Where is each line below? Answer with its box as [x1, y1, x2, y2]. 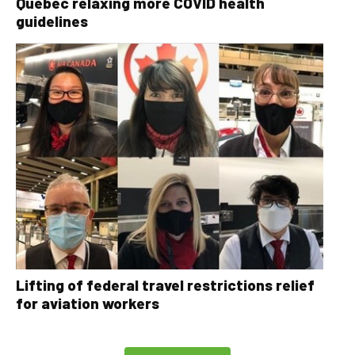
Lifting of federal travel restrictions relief [16, 276, 315, 295]
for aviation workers [16, 294, 159, 313]
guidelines [16, 11, 88, 30]
